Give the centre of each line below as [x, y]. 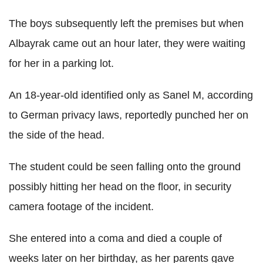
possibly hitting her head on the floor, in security [120, 187]
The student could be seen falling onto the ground [125, 167]
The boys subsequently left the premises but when [126, 24]
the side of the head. [57, 135]
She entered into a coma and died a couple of [115, 239]
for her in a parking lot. [61, 64]
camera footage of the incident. [81, 207]
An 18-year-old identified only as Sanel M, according [131, 95]
